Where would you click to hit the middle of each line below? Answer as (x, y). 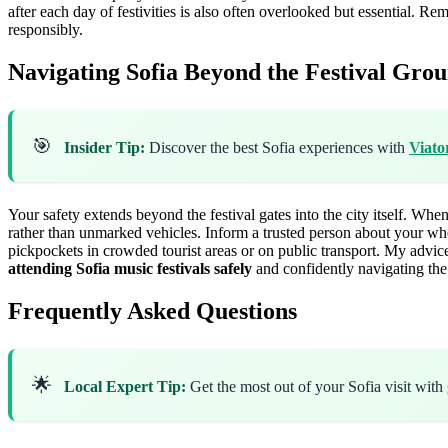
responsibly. (45, 30)
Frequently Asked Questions (152, 310)
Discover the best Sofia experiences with (277, 147)
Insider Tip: (104, 147)
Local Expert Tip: (125, 386)
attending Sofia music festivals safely (130, 268)
